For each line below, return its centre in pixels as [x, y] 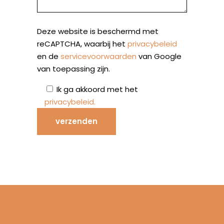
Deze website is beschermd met [98, 31]
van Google [159, 56]
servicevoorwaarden [98, 56]
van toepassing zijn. [73, 69]
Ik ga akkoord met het [97, 89]
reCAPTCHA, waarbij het [82, 44]
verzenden [76, 121]
